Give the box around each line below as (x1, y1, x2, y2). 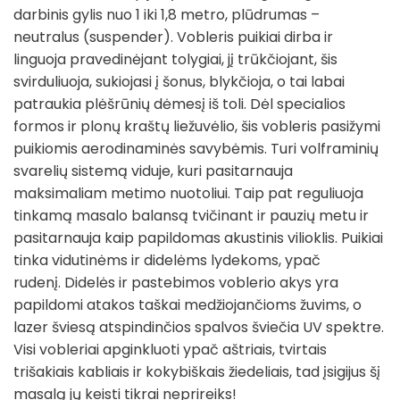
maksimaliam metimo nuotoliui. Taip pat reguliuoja (13, 182, 363, 204)
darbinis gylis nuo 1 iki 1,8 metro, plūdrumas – (13, 4, 320, 25)
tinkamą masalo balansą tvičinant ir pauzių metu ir (13, 204, 369, 226)
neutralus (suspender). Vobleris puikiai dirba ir (13, 26, 333, 47)
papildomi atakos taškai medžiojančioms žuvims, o (13, 294, 362, 315)
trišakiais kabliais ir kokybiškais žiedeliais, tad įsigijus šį (13, 361, 380, 382)
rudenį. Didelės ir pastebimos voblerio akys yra (13, 271, 338, 293)
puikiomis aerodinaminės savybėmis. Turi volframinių (13, 137, 379, 159)
